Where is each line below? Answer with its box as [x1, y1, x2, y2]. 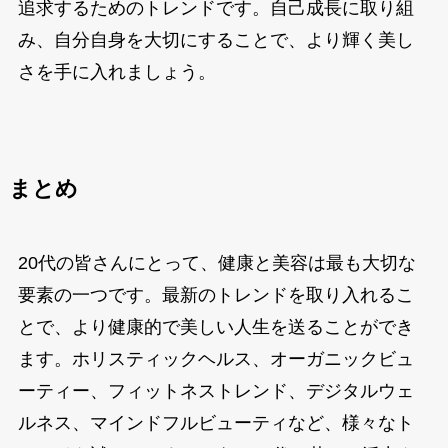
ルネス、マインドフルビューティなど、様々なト [17, 413, 414, 434]
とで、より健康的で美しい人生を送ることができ [17, 317, 414, 338]
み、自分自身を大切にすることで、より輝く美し [17, 30, 414, 51]
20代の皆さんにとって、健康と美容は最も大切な [17, 253, 416, 274]
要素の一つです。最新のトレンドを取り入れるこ [17, 285, 414, 306]
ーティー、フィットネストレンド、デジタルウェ [17, 381, 414, 402]
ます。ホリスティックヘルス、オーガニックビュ [17, 349, 414, 370]
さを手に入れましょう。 [17, 62, 216, 83]
